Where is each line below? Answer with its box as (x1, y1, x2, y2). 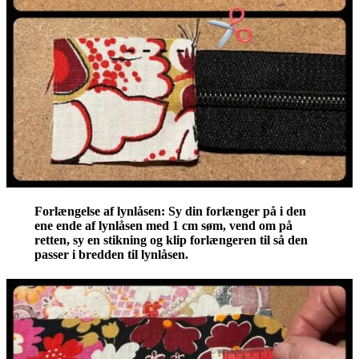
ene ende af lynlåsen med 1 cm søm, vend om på (34, 219, 292, 232)
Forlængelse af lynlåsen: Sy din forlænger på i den (34, 204, 306, 218)
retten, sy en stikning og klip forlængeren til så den (34, 233, 308, 247)
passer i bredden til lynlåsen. (34, 248, 188, 261)
